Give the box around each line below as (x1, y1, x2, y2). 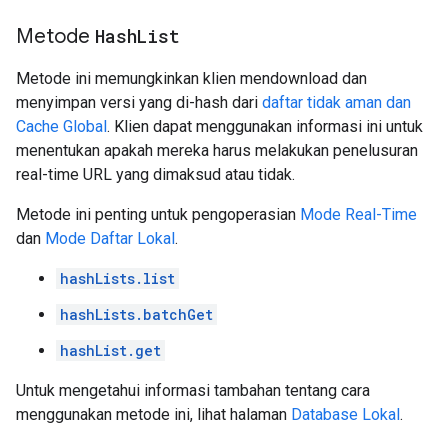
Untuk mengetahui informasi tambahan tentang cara (16, 381, 370, 400)
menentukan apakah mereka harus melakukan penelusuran (16, 141, 418, 160)
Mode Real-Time (300, 205, 417, 224)
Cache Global (16, 117, 107, 136)
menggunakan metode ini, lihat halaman (16, 405, 291, 424)
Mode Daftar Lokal (45, 229, 175, 248)
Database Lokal (291, 405, 400, 424)
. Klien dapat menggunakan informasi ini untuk (107, 117, 423, 136)
